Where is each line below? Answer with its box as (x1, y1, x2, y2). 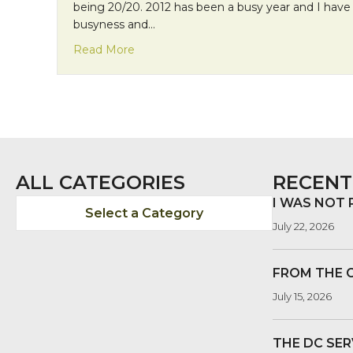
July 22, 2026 (273, 219, 334, 232)
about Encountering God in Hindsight (134, 41, 340, 56)
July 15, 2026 (273, 289, 332, 303)
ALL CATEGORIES (16, 170, 185, 194)
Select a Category (85, 205, 203, 221)
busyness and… (73, 17, 155, 32)
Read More (73, 42, 135, 57)
